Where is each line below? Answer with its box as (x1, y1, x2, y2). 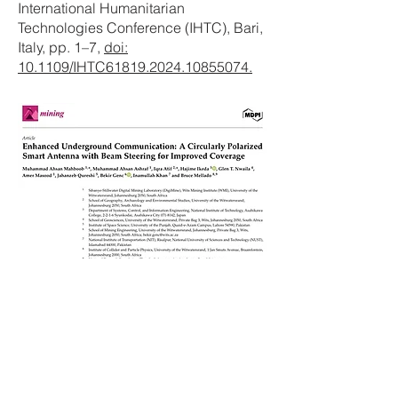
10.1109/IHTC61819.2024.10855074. (18, 58, 252, 76)
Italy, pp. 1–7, (18, 38, 104, 56)
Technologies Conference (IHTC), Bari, (18, 19, 263, 36)
